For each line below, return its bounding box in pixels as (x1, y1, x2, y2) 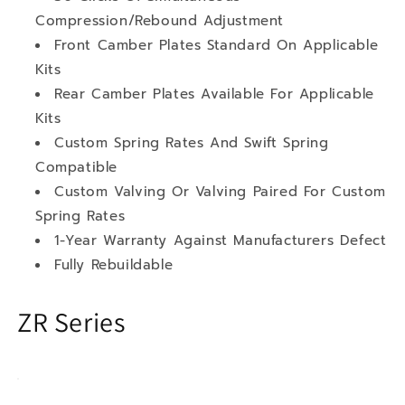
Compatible (35, 156, 118, 177)
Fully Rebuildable (54, 254, 174, 275)
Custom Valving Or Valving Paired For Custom (54, 181, 386, 202)
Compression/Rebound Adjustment (35, 10, 285, 31)
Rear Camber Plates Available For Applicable (54, 83, 374, 104)
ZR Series (17, 303, 126, 340)
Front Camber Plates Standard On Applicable (54, 34, 379, 55)
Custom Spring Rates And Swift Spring (54, 132, 329, 153)
